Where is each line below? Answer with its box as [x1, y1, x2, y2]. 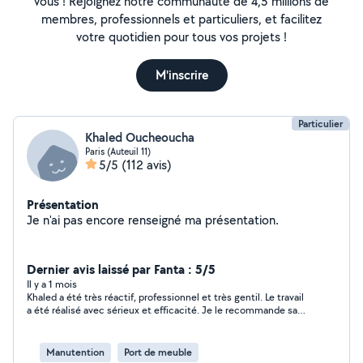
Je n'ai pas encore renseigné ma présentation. [205, 211, 279, 228]
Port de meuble [124, 345, 192, 359]
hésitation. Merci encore [27, 316, 137, 330]
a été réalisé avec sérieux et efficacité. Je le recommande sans [27, 303, 308, 317]
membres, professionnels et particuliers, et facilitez [41, 11, 322, 28]
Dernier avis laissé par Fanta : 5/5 [27, 260, 216, 278]
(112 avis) [122, 156, 172, 173]
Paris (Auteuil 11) [85, 145, 151, 157]
